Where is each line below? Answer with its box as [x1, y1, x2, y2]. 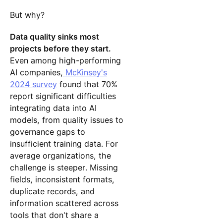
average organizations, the [9, 151, 111, 161]
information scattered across [9, 198, 118, 209]
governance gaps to [9, 127, 85, 137]
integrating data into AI [9, 103, 97, 113]
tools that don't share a [9, 210, 99, 221]
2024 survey [9, 79, 57, 90]
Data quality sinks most [9, 32, 99, 42]
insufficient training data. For [9, 139, 118, 149]
